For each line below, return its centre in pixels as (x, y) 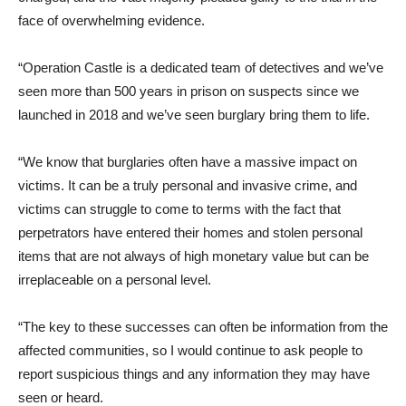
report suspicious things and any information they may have (194, 374)
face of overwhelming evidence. (111, 21)
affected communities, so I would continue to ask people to (190, 351)
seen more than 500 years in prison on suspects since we (188, 92)
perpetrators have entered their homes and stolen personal (190, 233)
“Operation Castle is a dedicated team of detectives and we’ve (201, 68)
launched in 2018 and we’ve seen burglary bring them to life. (194, 115)
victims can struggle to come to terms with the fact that (179, 209)
